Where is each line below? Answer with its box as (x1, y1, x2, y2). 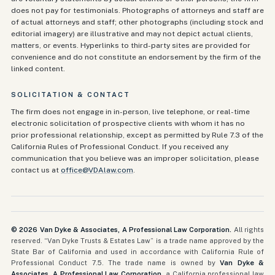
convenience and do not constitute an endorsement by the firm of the (11, 53, 261, 61)
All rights (231, 226, 265, 233)
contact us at (11, 166, 61, 174)
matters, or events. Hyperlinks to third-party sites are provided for (11, 41, 250, 50)
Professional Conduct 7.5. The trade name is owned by (11, 259, 220, 266)
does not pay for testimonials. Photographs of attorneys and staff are (11, 6, 264, 15)
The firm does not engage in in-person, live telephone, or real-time (11, 107, 250, 116)
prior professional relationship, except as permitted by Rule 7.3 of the (11, 131, 263, 139)
